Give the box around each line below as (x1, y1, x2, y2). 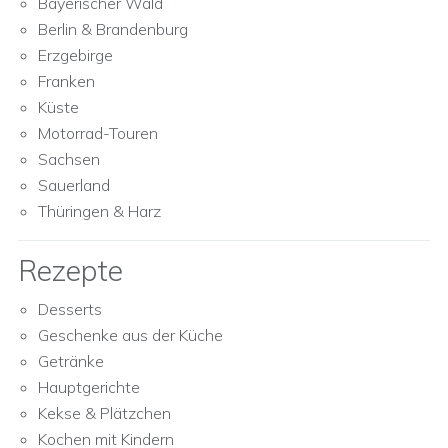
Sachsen (38, 149, 100, 169)
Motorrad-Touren (38, 123, 158, 143)
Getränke (38, 351, 104, 371)
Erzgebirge (38, 45, 113, 65)
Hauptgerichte (38, 377, 140, 397)
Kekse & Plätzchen (38, 403, 171, 423)
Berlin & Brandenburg (38, 19, 188, 39)
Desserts (38, 299, 102, 319)
